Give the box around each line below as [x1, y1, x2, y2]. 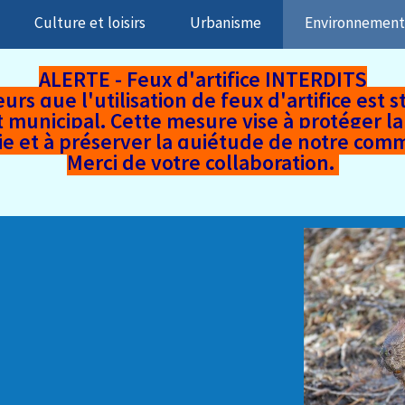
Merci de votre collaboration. [66, 148, 339, 175]
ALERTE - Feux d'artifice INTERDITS [38, 65, 367, 92]
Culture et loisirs [34, 13, 146, 33]
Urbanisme [189, 13, 261, 33]
